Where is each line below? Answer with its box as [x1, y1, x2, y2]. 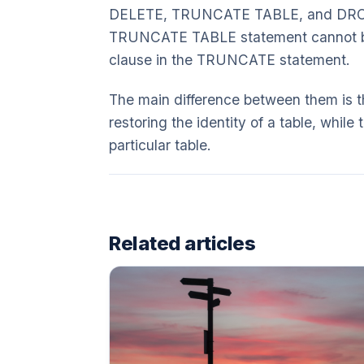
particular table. [109, 136, 211, 154]
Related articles [109, 231, 256, 255]
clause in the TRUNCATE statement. [109, 51, 350, 69]
